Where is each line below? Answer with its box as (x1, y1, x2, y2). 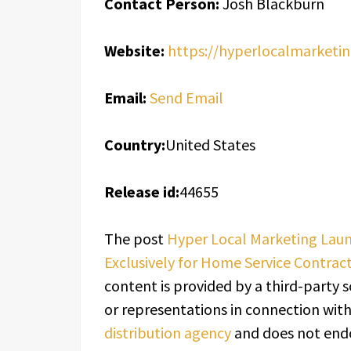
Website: (104, 41, 165, 60)
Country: (104, 135, 165, 154)
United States (165, 135, 255, 154)
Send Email (150, 88, 223, 107)
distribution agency (104, 323, 231, 342)
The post (104, 229, 167, 248)
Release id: (104, 182, 179, 201)
